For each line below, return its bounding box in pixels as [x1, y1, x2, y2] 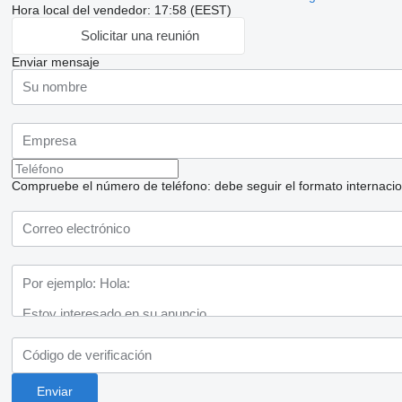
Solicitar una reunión [81, 28, 200, 44]
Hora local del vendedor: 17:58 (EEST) [11, 2, 232, 17]
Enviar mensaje [11, 54, 100, 69]
